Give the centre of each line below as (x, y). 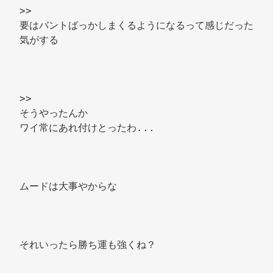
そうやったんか (57, 113)
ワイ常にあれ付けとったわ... (90, 128)
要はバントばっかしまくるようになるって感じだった (136, 25)
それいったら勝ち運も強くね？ (91, 245)
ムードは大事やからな (71, 186)
